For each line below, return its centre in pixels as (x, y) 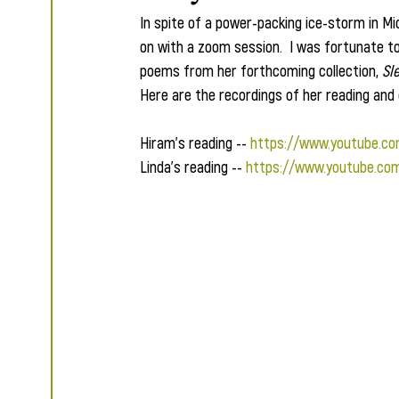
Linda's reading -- (193, 167)
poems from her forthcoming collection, (261, 70)
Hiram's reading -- (195, 142)
